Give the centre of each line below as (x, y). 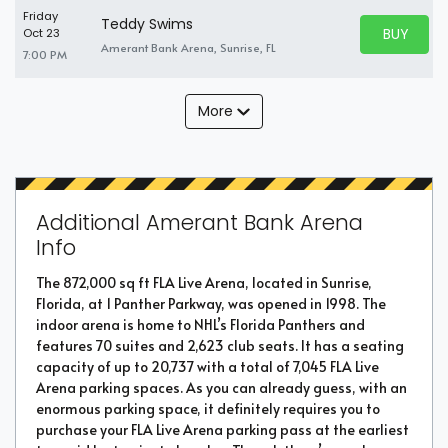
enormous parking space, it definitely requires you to (208, 408)
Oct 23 (41, 32)
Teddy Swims (147, 24)
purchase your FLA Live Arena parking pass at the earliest (222, 429)
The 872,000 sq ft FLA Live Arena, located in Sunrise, (204, 282)
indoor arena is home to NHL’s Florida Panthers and (200, 324)
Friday (40, 15)
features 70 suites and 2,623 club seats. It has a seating (220, 345)
